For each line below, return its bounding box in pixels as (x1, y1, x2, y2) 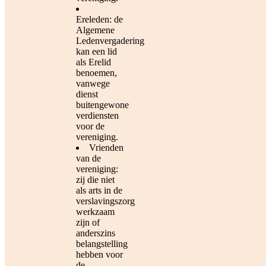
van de (76, 153, 101, 164)
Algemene (76, 25, 115, 36)
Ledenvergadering (76, 36, 144, 46)
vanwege (76, 78, 110, 89)
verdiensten (76, 110, 119, 121)
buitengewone (76, 100, 129, 110)
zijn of (76, 217, 100, 228)
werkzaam (76, 207, 115, 217)
